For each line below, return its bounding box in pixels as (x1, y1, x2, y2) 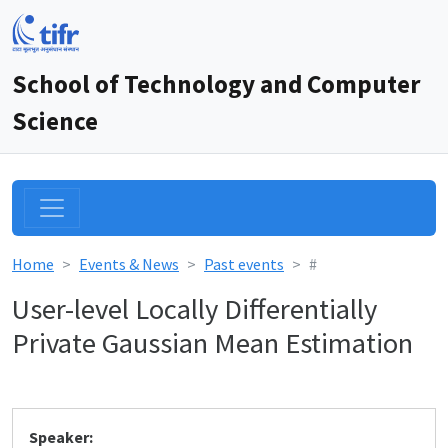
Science (12, 105, 98, 137)
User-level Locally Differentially (12, 291, 377, 327)
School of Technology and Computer (12, 68, 420, 100)
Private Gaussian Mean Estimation (12, 325, 413, 361)
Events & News (79, 254, 179, 274)
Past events (204, 254, 284, 274)
